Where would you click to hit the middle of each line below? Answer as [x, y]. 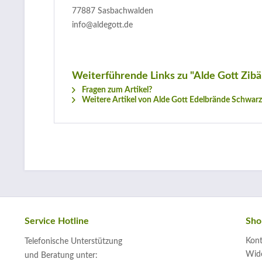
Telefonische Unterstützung [73, 242]
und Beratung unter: [61, 256]
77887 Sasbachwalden [113, 11]
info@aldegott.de [102, 25]
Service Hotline [57, 221]
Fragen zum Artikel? [116, 90]
